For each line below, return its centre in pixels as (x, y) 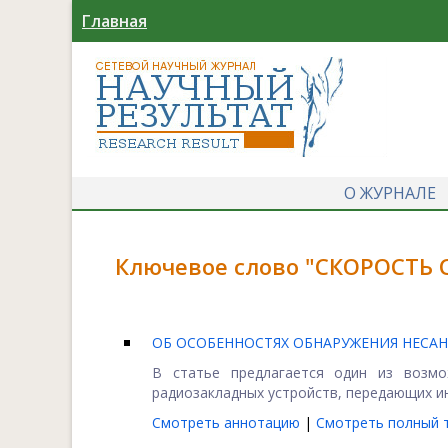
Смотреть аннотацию (228, 422)
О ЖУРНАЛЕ (389, 193)
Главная (114, 21)
